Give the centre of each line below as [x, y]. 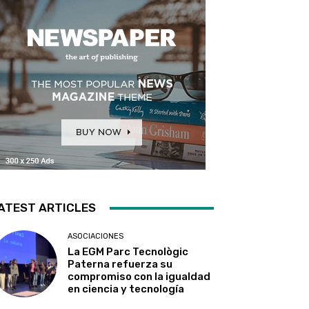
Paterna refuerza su [120, 265]
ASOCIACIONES [96, 237]
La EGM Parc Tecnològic [128, 252]
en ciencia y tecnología [126, 289]
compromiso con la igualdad [139, 277]
